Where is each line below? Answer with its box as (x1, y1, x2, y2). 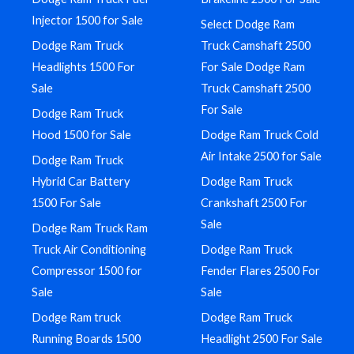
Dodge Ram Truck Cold (201, 128, 318, 142)
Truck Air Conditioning (32, 243, 146, 257)
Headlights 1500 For (32, 60, 135, 74)
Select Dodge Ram (201, 17, 295, 32)
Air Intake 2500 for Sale (201, 149, 322, 164)
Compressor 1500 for (32, 264, 142, 278)
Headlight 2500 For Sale (201, 332, 322, 346)
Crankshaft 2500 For (201, 196, 307, 210)
